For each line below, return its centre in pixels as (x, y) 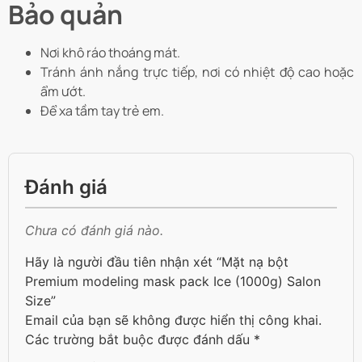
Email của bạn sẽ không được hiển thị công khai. (173, 320)
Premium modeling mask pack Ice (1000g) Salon (173, 281)
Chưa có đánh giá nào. (94, 231)
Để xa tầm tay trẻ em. (102, 111)
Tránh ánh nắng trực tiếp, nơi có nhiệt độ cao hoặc (197, 72)
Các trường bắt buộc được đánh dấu (139, 339)
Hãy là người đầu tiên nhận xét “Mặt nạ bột (157, 261)
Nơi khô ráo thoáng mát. (110, 53)
